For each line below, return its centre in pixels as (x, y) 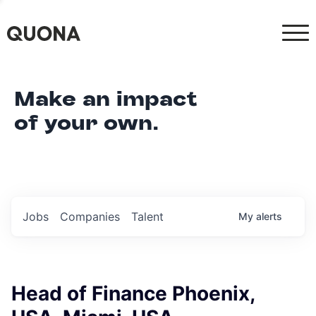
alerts (269, 216)
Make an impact (106, 99)
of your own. (86, 123)
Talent (147, 217)
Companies (90, 217)
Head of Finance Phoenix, (133, 293)
